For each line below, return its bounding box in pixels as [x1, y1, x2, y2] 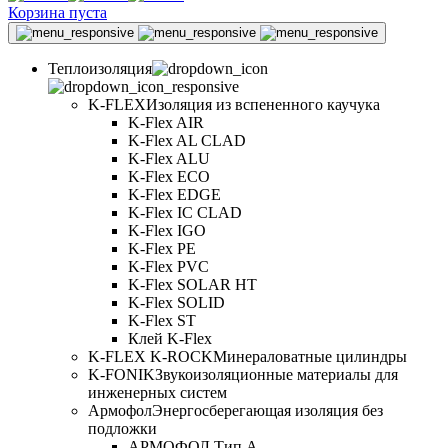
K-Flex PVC [128, 258, 209, 275]
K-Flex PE [128, 240, 196, 257]
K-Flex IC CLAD [128, 204, 242, 221]
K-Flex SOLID [128, 294, 225, 311]
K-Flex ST [128, 312, 196, 329]
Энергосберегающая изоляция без [152, 402, 383, 419]
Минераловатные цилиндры [213, 348, 407, 365]
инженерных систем [88, 384, 227, 401]
